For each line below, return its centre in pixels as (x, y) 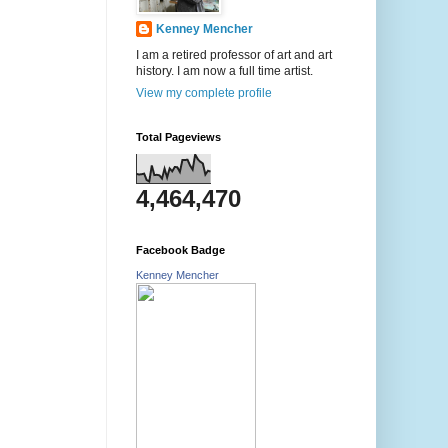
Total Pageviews (178, 137)
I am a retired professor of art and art (234, 55)
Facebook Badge (180, 250)
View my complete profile (204, 93)
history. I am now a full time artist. (224, 71)
